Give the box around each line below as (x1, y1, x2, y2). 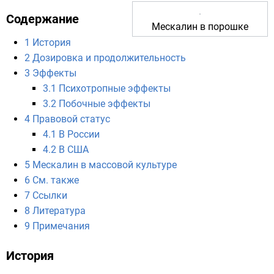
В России (59, 128, 100, 140)
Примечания (32, 220, 90, 232)
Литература (32, 205, 86, 217)
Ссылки (32, 190, 67, 201)
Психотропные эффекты (59, 83, 171, 94)
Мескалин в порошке (152, 21, 248, 32)
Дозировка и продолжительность (32, 52, 186, 64)
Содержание (6, 12, 79, 26)
